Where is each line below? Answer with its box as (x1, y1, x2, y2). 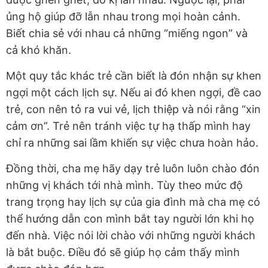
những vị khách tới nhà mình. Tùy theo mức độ (6, 178, 243, 191)
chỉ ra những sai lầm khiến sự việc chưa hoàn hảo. (6, 136, 258, 149)
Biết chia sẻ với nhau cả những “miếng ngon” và (6, 26, 248, 39)
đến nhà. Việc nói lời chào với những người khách (6, 229, 255, 242)
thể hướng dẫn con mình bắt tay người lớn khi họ (6, 212, 254, 225)
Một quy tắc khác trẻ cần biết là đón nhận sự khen (6, 69, 261, 82)
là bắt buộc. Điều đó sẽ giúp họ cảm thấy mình (6, 245, 240, 258)
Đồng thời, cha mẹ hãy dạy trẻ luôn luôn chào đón (6, 162, 260, 175)
